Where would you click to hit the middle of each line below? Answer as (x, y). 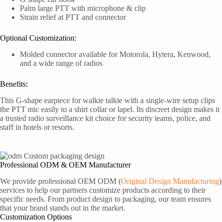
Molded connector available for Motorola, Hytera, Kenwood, (115, 55)
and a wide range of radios (61, 63)
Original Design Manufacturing (170, 181)
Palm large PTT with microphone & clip (83, 8)
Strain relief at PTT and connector (73, 17)
